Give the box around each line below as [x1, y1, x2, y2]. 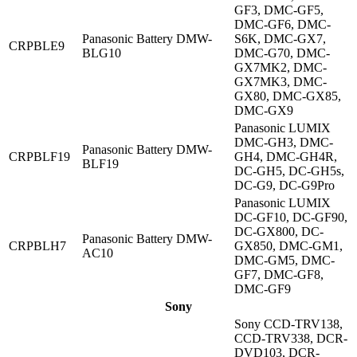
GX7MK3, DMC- [234, 75, 327, 89]
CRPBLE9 [9, 39, 65, 53]
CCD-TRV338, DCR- [234, 331, 347, 346]
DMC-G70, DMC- [234, 46, 330, 61]
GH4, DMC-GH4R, [234, 150, 337, 164]
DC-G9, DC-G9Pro [234, 178, 335, 193]
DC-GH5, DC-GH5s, [234, 164, 344, 178]
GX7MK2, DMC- [234, 61, 327, 75]
